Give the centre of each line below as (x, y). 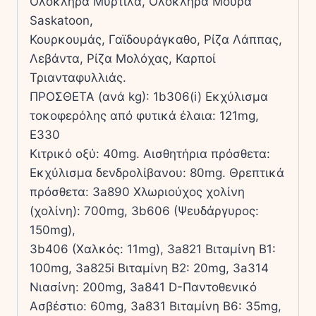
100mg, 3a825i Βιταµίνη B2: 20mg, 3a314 (149, 268)
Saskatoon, (61, 20)
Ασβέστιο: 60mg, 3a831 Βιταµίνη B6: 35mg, (156, 306)
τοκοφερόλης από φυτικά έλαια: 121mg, (144, 115)
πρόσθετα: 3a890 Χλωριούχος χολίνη (137, 192)
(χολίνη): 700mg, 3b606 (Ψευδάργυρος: (144, 211)
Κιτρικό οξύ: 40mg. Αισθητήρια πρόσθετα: (150, 153)
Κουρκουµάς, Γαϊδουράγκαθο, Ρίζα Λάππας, (156, 39)
